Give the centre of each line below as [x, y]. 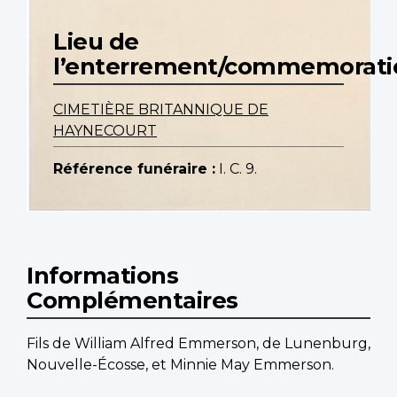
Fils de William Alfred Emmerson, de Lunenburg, [198, 344]
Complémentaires [132, 300]
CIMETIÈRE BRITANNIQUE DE [161, 110]
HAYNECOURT [105, 131]
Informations [102, 276]
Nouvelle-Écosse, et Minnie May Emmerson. [180, 365]
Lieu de [96, 42]
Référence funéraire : [134, 169]
